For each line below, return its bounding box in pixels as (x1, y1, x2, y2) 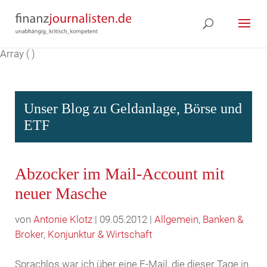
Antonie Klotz (33, 213, 92, 225)
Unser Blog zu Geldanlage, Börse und (23, 101, 242, 116)
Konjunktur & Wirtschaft (47, 228, 152, 240)
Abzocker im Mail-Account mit (14, 164, 225, 183)
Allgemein (154, 213, 198, 225)
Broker (14, 228, 44, 240)
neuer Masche (14, 184, 107, 203)
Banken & (202, 213, 243, 225)
